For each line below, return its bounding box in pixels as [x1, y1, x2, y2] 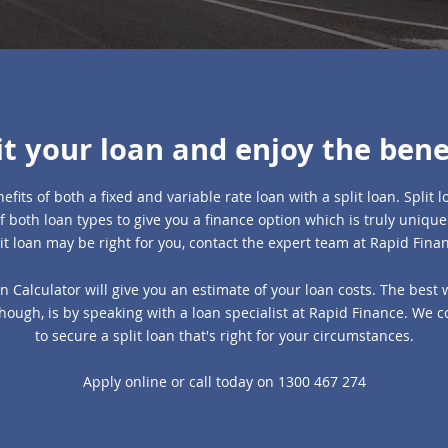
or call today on [166, 372, 278, 392]
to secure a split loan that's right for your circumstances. [34, 325, 414, 345]
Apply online [82, 372, 167, 392]
